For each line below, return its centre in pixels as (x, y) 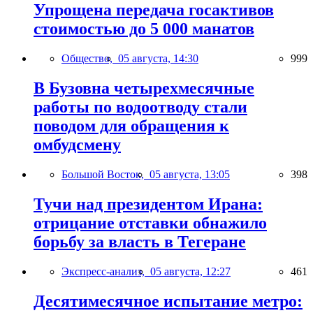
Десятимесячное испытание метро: (168, 301)
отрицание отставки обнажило (150, 223)
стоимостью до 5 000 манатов (144, 29)
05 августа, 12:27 (190, 271)
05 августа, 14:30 (158, 58)
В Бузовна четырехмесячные (144, 88)
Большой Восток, (105, 174)
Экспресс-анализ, (106, 271)
